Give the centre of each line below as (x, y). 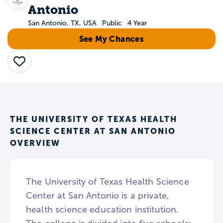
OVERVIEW (35, 143)
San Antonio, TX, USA (62, 23)
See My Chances (111, 39)
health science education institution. (103, 210)
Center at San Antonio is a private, (98, 196)
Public (112, 23)
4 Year (137, 23)
